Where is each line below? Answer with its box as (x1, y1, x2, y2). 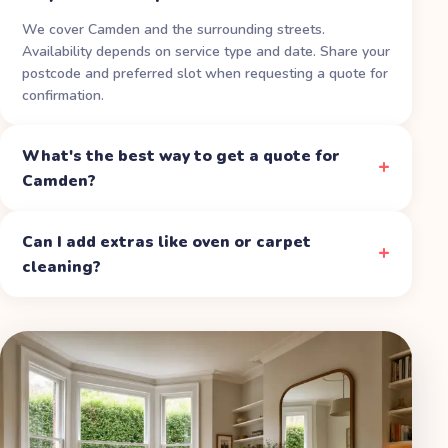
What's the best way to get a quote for (22, 144, 340, 166)
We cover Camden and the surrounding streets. (22, 19, 325, 39)
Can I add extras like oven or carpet (22, 230, 311, 252)
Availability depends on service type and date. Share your (22, 41, 390, 61)
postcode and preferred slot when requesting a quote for (22, 63, 388, 83)
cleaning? (22, 255, 101, 277)
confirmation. (22, 85, 104, 105)
